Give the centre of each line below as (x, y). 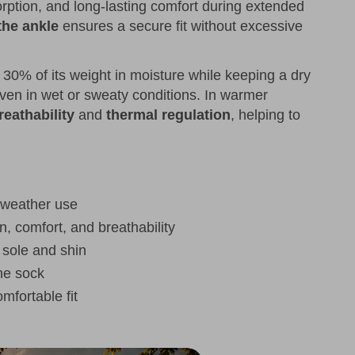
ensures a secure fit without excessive (181, 27)
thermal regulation (168, 115)
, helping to (265, 115)
